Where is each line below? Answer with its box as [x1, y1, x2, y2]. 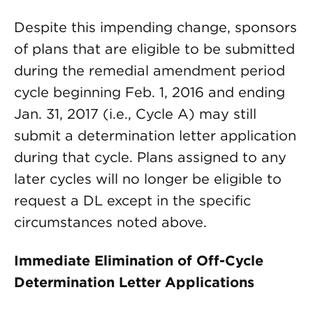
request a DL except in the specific [14, 192, 251, 209]
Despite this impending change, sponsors [14, 19, 297, 36]
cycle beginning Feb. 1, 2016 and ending [14, 84, 285, 101]
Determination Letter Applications [14, 274, 254, 291]
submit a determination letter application [14, 127, 296, 144]
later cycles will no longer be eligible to [14, 170, 282, 187]
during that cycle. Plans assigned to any [14, 149, 286, 166]
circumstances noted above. [14, 214, 207, 231]
